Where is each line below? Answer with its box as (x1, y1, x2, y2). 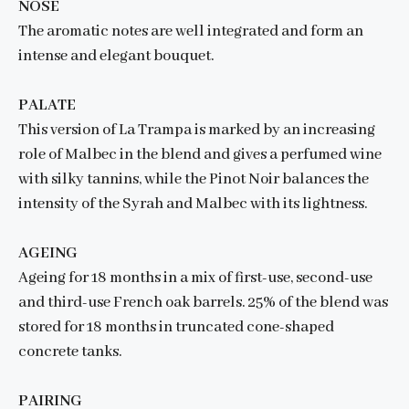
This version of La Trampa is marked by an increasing (18, 121, 375, 141)
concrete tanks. (18, 342, 121, 362)
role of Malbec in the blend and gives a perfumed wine (18, 145, 382, 165)
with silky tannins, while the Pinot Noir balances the (18, 170, 369, 190)
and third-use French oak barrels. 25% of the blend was (18, 293, 388, 313)
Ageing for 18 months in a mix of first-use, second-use (18, 268, 372, 288)
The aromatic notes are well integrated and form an (18, 22, 363, 42)
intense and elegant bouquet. (18, 47, 214, 67)
